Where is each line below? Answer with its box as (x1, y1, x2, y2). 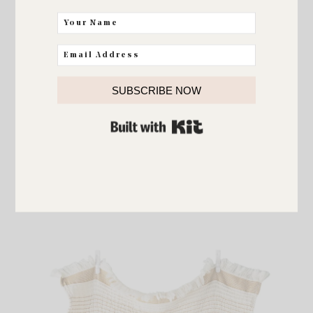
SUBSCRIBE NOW (112, 84, 201, 96)
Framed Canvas (96, 180, 217, 197)
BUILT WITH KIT (203, 117, 268, 129)
